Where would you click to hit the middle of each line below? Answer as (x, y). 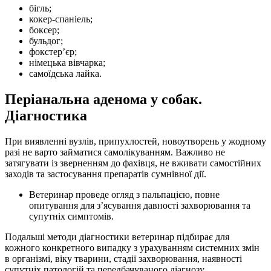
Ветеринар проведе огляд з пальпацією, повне (124, 194)
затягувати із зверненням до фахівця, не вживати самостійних (133, 163)
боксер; (44, 30)
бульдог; (46, 41)
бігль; (40, 8)
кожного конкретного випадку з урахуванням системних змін (132, 247)
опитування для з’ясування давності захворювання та (140, 205)
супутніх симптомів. (71, 216)
